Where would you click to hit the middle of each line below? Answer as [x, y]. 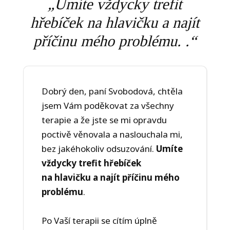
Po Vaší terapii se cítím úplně [99, 221]
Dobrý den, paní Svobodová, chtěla [112, 91]
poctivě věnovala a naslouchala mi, [112, 135]
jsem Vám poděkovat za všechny [108, 106]
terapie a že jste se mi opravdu [104, 120]
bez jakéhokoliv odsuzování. [99, 149]
